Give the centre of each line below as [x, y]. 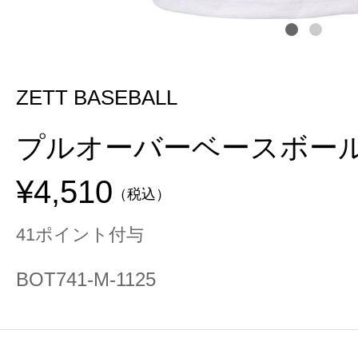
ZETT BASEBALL [97, 97]
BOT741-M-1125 [86, 279]
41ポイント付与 [80, 235]
